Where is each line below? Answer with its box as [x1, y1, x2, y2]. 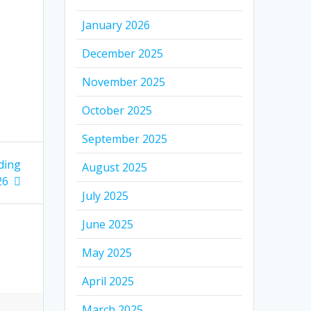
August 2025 [82, 160, 148, 176]
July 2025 [82, 188, 129, 204]
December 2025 [82, 46, 164, 62]
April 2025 [82, 274, 135, 289]
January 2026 [82, 17, 151, 33]
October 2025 [82, 103, 153, 119]
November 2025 [82, 74, 166, 90]
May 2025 [82, 245, 133, 261]
